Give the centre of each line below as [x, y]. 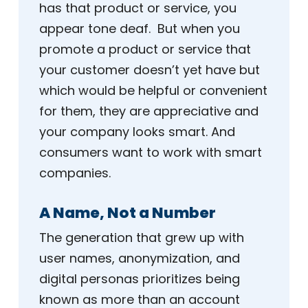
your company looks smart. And [137, 132]
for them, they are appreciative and [149, 111]
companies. [77, 173]
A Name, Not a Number [128, 213]
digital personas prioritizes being [140, 279]
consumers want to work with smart [151, 153]
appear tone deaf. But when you [140, 29]
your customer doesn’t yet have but [150, 70]
